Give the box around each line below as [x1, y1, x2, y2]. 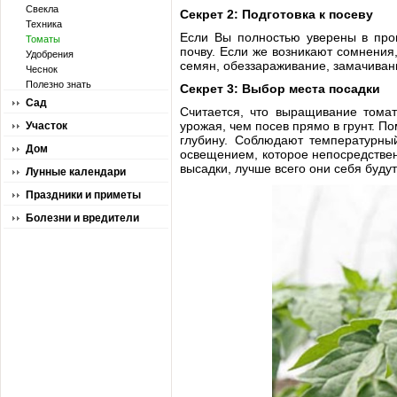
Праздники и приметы [26, 189, 141, 201]
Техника [26, 19, 62, 29]
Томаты [26, 34, 60, 44]
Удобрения [26, 49, 74, 59]
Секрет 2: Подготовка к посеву [180, 7, 373, 21]
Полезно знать [26, 79, 91, 90]
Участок [26, 120, 67, 132]
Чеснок [26, 64, 58, 74]
